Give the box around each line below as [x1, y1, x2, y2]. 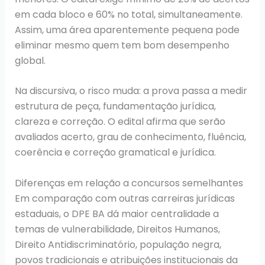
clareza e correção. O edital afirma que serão [14, 115, 225, 129]
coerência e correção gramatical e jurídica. [14, 146, 216, 160]
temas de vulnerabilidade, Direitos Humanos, [14, 222, 220, 237]
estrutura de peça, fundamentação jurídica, [14, 99, 216, 114]
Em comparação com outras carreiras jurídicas [14, 192, 235, 206]
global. [14, 53, 46, 67]
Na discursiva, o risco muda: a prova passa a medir [14, 84, 247, 98]
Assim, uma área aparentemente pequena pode [14, 22, 240, 37]
